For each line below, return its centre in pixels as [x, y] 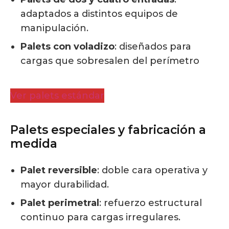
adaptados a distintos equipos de [99, 14]
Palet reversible [59, 170]
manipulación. [54, 28]
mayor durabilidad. [65, 185]
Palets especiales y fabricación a [108, 130]
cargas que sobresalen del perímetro [110, 61]
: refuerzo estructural [151, 203]
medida [34, 144]
